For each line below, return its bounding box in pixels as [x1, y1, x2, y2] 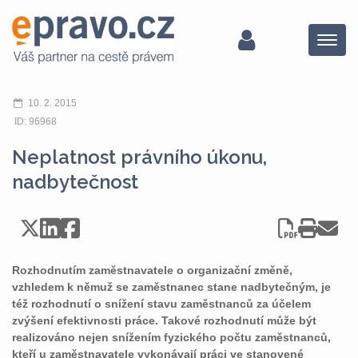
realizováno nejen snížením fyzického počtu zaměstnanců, [12, 331, 331, 344]
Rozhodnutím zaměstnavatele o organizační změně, [12, 264, 292, 276]
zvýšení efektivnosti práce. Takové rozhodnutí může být [12, 314, 316, 327]
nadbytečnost [12, 170, 138, 193]
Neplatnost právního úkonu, [12, 145, 267, 169]
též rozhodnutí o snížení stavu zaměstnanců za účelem [12, 297, 311, 310]
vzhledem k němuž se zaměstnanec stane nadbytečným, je [12, 280, 331, 293]
